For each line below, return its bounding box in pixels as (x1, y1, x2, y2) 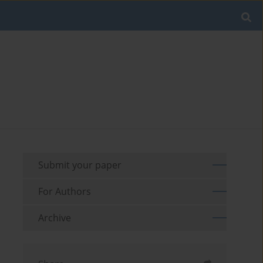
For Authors (38, 184, 92, 198)
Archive (38, 211, 72, 224)
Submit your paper (38, 158, 122, 171)
